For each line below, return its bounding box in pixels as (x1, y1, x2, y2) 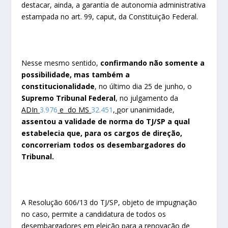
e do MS (58, 104, 92, 115)
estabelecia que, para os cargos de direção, (21, 128, 183, 138)
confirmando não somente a (100, 58, 205, 68)
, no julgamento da (116, 93, 179, 103)
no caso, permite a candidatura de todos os (21, 209, 166, 219)
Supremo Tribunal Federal (21, 93, 116, 103)
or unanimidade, (121, 104, 175, 115)
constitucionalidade (21, 81, 95, 91)
